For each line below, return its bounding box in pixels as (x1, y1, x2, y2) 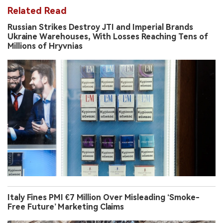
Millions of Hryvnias (7, 41, 83, 51)
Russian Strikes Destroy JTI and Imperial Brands (7, 22, 193, 32)
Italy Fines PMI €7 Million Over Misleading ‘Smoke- (7, 192, 200, 202)
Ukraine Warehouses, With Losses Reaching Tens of (7, 31, 208, 41)
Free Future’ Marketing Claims (7, 202, 124, 212)
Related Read (7, 5, 67, 16)
